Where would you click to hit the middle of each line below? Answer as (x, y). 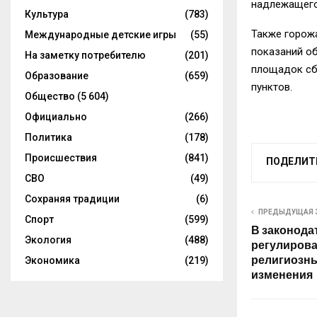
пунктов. (272, 87)
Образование (57, 76)
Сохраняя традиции (72, 199)
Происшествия (61, 158)
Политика (48, 137)
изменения (282, 275)
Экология (48, 240)
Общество (50, 96)
